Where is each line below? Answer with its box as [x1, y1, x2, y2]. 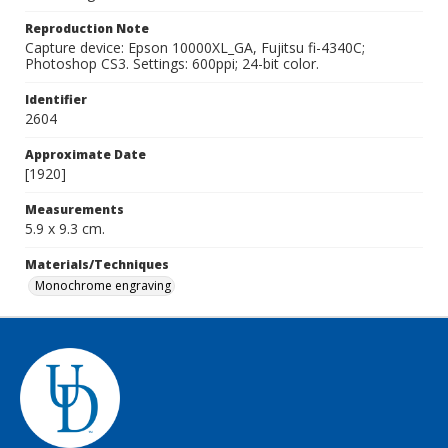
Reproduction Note [25, 20, 149, 37]
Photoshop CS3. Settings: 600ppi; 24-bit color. [25, 54, 319, 73]
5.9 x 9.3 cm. [25, 219, 105, 238]
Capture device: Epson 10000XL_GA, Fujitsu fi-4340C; [25, 38, 365, 57]
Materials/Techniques [25, 256, 169, 273]
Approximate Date [25, 146, 146, 163]
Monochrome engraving [35, 277, 171, 294]
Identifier [25, 91, 87, 108]
